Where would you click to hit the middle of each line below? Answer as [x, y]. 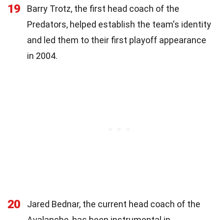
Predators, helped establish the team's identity [119, 24]
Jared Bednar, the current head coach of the [114, 204]
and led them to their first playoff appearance [117, 40]
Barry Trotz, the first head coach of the [103, 8]
